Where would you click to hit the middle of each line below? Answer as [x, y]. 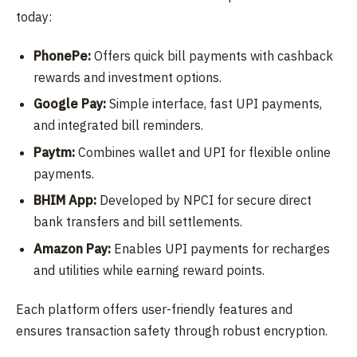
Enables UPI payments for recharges [221, 248]
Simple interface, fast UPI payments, [214, 104]
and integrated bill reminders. [119, 126]
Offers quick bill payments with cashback [212, 55]
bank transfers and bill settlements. [138, 222]
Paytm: [55, 152]
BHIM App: [65, 200]
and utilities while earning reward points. [149, 270]
